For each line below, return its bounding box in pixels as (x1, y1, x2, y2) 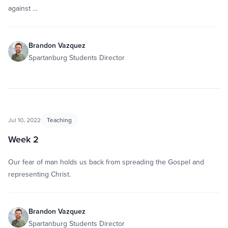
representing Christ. (8, 169, 71, 179)
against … (8, 3, 38, 13)
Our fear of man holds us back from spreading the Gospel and (8, 157, 204, 167)
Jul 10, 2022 (8, 116, 41, 124)
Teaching (47, 116, 72, 124)
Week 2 (8, 133, 39, 146)
